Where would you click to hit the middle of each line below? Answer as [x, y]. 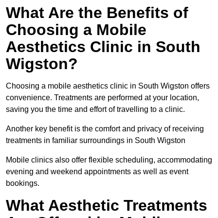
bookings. [23, 183]
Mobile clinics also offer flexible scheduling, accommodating [109, 160]
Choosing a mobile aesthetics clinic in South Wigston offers [108, 86]
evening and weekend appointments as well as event [97, 172]
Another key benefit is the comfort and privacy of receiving [105, 129]
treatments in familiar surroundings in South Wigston [96, 141]
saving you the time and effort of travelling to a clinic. [95, 109]
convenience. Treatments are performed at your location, [102, 98]
